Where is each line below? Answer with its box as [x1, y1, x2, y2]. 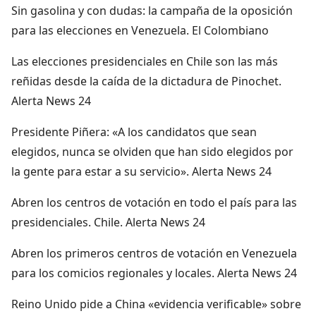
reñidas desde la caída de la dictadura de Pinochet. [11, 73, 281, 89]
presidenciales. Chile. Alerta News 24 [11, 214, 205, 230]
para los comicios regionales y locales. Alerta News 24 [11, 265, 297, 281]
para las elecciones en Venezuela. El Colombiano [11, 22, 269, 38]
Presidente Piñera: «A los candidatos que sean [11, 123, 257, 140]
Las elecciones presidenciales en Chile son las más [11, 53, 278, 69]
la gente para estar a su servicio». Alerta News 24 [11, 163, 272, 179]
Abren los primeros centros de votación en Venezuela [11, 245, 297, 261]
